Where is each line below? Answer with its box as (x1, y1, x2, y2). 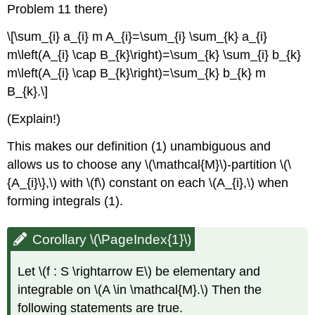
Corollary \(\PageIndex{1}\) (32, 231, 192, 247)
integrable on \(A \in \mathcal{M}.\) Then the (18, 282, 262, 297)
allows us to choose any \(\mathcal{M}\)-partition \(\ (7, 157, 292, 172)
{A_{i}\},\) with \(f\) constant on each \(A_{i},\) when (7, 175, 289, 190)
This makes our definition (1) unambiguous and (7, 139, 271, 153)
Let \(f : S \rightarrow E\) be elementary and (18, 264, 261, 278)
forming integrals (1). (7, 193, 124, 208)
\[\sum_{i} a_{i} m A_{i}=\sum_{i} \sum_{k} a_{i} (7, 30, 268, 44)
